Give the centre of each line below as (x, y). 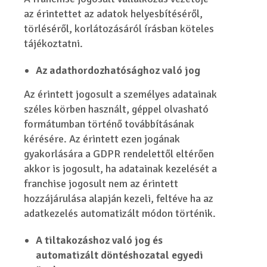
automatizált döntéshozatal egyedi (120, 255)
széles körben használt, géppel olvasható (117, 109)
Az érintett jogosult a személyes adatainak (121, 94)
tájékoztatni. (54, 44)
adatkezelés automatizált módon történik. (120, 213)
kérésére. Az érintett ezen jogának (102, 139)
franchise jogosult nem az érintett (101, 184)
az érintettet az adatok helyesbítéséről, (114, 14)
